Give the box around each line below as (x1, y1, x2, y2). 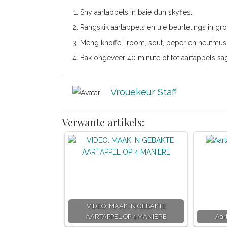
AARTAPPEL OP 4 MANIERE (86, 213, 167, 220)
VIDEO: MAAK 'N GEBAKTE (86, 202, 166, 210)
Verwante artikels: (62, 115, 144, 129)
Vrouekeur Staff (110, 87, 177, 97)
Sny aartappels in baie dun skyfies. (80, 8, 192, 16)
